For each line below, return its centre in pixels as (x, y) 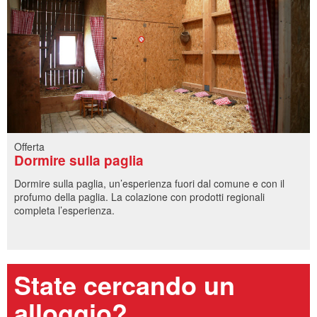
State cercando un (125, 285)
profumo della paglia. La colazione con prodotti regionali (139, 197)
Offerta (29, 147)
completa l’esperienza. (64, 211)
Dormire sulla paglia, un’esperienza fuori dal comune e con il (149, 184)
